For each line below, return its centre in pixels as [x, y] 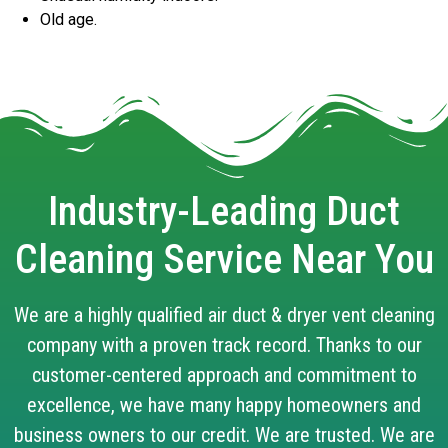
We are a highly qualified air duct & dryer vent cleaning [224, 314]
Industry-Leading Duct [224, 211]
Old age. [68, 19]
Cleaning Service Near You [224, 259]
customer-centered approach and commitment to [224, 374]
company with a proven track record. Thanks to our [224, 344]
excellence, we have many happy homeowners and [224, 404]
